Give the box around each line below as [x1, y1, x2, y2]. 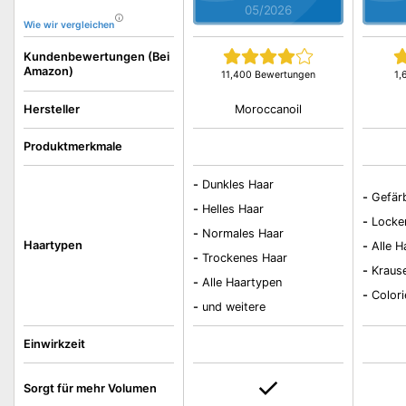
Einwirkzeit [24, 337, 85, 351]
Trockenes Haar [201, 251, 287, 265]
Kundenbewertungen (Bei [24, 49, 169, 63]
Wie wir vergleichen [24, 19, 114, 31]
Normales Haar [201, 227, 284, 240]
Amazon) [24, 63, 73, 78]
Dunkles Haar [201, 178, 274, 191]
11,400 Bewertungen [221, 69, 316, 81]
